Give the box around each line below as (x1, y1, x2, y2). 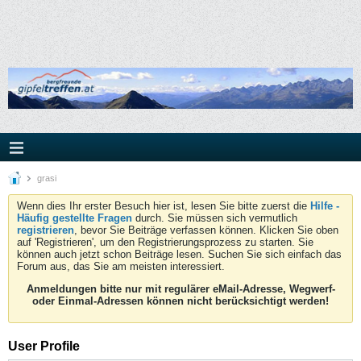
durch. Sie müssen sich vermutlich (132, 212, 297, 224)
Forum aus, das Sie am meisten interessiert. (17, 260, 225, 272)
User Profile (8, 339, 80, 353)
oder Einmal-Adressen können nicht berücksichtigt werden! (32, 295, 329, 307)
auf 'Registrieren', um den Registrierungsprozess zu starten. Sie (17, 236, 313, 248)
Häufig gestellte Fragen (17, 212, 132, 224)
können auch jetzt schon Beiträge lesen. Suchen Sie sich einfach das (17, 248, 342, 260)
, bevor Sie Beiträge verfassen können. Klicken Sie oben (74, 224, 338, 236)
